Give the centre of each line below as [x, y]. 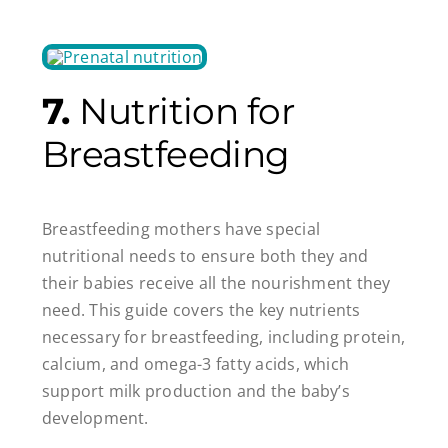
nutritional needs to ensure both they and [205, 255]
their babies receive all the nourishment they [216, 282]
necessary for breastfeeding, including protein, [223, 336]
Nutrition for [187, 111]
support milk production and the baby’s [195, 390]
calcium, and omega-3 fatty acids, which [195, 363]
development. [95, 417]
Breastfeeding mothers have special [180, 228]
